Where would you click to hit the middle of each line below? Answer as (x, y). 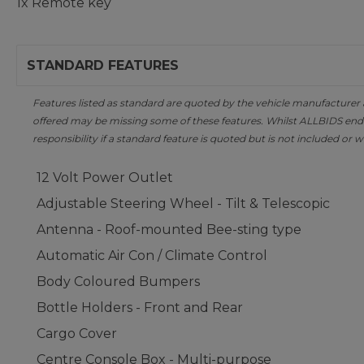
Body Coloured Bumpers (118, 282)
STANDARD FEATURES (103, 65)
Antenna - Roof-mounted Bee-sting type (169, 230)
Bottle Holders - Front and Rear (140, 308)
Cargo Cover (77, 334)
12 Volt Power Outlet (105, 178)
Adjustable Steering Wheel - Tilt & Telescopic (183, 204)
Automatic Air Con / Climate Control (152, 256)
